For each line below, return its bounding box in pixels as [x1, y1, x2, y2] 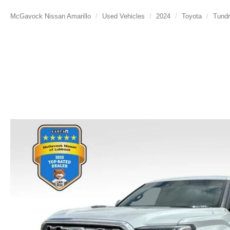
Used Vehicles [102, 12, 145, 20]
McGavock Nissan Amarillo [10, 12, 91, 20]
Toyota [182, 12, 202, 20]
